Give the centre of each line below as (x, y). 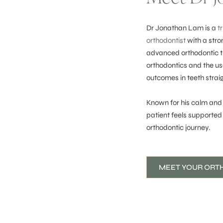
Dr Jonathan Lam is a (182, 28)
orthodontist (166, 40)
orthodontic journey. (178, 127)
